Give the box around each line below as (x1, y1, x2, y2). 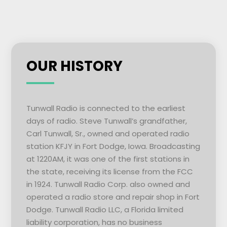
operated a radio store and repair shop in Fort (26, 192, 200, 202)
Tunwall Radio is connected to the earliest (26, 103, 185, 113)
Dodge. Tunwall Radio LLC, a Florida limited (26, 204, 183, 215)
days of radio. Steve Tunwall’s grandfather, (26, 116, 187, 126)
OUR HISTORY (26, 56, 123, 76)
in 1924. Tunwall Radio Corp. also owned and (26, 179, 190, 190)
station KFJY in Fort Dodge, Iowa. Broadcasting (26, 141, 200, 152)
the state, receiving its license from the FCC (26, 166, 193, 177)
